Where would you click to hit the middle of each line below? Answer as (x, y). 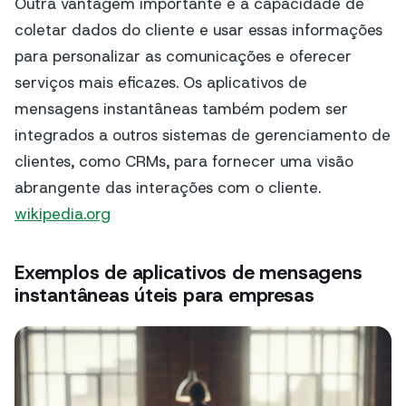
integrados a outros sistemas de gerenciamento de (203, 135)
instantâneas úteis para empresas (164, 295)
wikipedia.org (63, 214)
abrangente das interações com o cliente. (168, 188)
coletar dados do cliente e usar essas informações (198, 30)
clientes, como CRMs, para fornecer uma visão (184, 162)
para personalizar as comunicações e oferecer (183, 57)
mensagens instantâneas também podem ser (181, 109)
